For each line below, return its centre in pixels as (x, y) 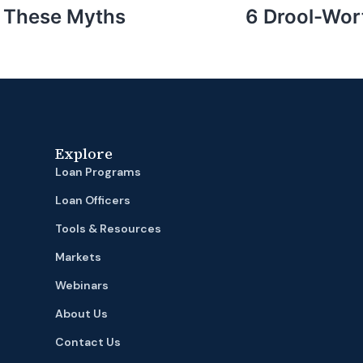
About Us (81, 314)
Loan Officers (92, 200)
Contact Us (88, 342)
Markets (78, 257)
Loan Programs (98, 172)
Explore (83, 154)
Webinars (81, 285)
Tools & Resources (109, 228)
